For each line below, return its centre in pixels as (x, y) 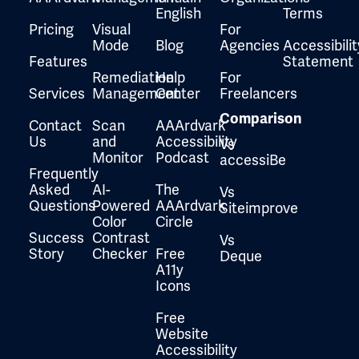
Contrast (121, 238)
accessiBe (252, 160)
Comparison (260, 119)
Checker (120, 254)
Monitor (118, 158)
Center (178, 94)
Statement (318, 62)
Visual (112, 30)
